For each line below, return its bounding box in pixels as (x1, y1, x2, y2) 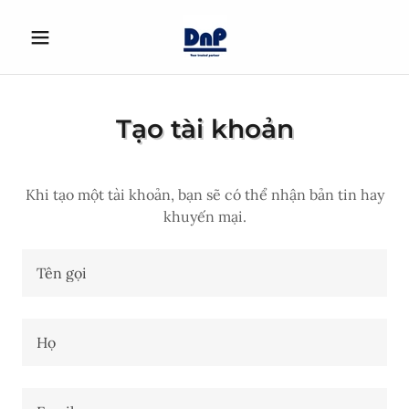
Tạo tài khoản (115, 113, 294, 144)
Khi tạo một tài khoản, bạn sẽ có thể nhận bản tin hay (25, 185, 384, 204)
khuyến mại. (163, 207, 246, 225)
